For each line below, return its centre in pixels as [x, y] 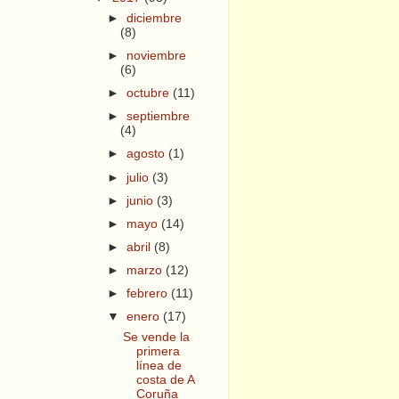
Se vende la [156, 337]
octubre [150, 94]
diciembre [155, 18]
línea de [159, 366]
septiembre [159, 117]
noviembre [157, 56]
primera [158, 351]
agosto [148, 154]
